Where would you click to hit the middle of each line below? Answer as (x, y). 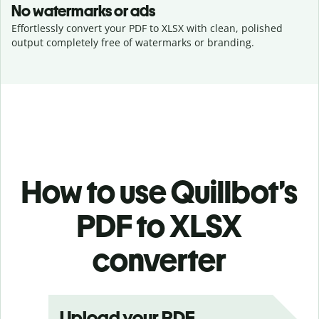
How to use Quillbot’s (159, 192)
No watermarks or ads (83, 11)
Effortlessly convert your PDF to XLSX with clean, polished (147, 28)
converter (159, 260)
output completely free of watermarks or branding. (133, 42)
